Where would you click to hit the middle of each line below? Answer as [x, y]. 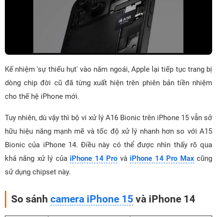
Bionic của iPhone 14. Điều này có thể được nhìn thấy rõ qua [108, 145]
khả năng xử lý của [38, 158]
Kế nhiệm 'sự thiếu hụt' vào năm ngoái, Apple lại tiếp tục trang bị [108, 69]
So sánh [31, 199]
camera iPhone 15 [92, 199]
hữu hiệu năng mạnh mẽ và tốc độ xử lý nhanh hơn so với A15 [108, 131]
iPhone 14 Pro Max [162, 158]
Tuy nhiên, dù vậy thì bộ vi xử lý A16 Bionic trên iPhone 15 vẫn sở [108, 117]
